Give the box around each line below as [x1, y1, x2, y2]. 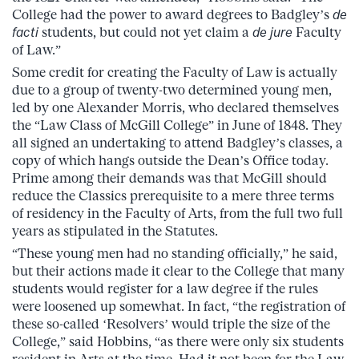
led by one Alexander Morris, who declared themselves [12, 99, 339, 115]
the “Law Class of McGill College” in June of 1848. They [12, 116, 342, 133]
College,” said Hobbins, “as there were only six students [12, 333, 344, 349]
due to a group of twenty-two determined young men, [12, 81, 332, 98]
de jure [252, 23, 292, 40]
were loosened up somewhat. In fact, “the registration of [12, 297, 345, 314]
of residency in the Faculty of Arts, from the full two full [12, 204, 343, 221]
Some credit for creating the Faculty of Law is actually [12, 63, 337, 80]
